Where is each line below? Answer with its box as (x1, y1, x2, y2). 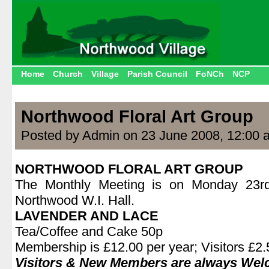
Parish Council (127, 69, 187, 79)
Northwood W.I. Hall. (15, 193, 134, 208)
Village (91, 69, 119, 79)
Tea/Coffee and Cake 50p (15, 224, 163, 239)
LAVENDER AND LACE (15, 208, 159, 223)
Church (53, 69, 83, 79)
